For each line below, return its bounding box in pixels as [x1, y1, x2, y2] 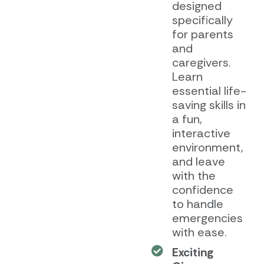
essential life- [171, 82, 246, 98]
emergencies [171, 210, 243, 226]
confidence [171, 181, 233, 197]
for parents [171, 26, 233, 42]
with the [171, 167, 216, 183]
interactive [171, 125, 230, 141]
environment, [171, 139, 243, 155]
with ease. [171, 224, 227, 240]
